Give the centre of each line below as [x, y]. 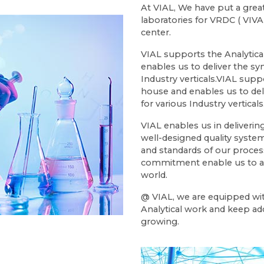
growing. [160, 222]
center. [156, 32]
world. [154, 175]
